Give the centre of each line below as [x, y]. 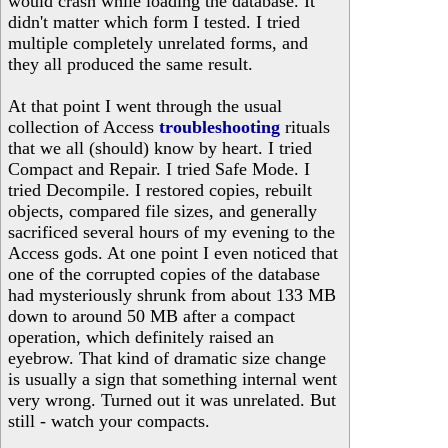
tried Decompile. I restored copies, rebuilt [160, 190]
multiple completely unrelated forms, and [158, 43]
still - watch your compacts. [109, 421]
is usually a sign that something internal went [172, 379]
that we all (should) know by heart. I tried [160, 148]
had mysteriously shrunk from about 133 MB [172, 295]
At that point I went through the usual [145, 106]
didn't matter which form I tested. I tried [154, 22]
